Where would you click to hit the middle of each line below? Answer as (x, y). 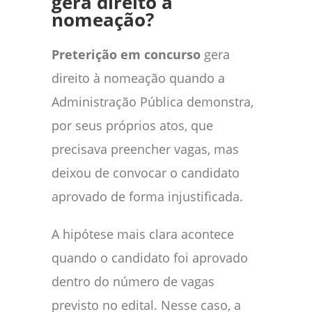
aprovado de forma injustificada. (147, 196)
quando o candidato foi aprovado (150, 257)
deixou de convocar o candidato (146, 172)
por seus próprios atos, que (132, 125)
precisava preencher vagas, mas (145, 149)
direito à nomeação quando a (138, 78)
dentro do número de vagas (133, 281)
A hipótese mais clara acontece (143, 234)
